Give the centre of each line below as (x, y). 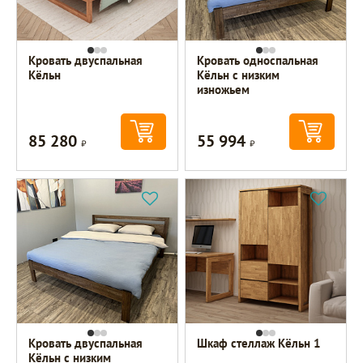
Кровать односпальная (258, 61)
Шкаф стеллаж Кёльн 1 (259, 344)
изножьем (224, 90)
